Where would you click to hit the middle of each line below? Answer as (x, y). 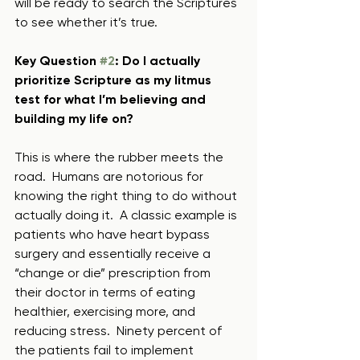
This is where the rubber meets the (121, 157)
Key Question (57, 61)
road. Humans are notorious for (110, 176)
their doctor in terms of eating (106, 292)
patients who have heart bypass (114, 234)
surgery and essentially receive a (114, 254)
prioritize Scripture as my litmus (115, 80)
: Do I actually (159, 61)
